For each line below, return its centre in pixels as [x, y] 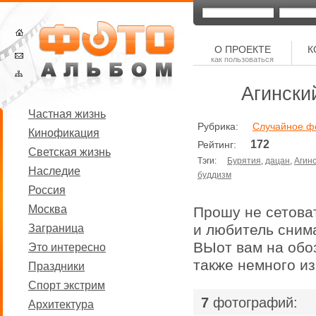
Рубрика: [225, 126]
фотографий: [253, 303]
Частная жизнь [67, 114]
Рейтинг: [224, 145]
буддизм [214, 175]
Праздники [56, 266]
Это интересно [67, 247]
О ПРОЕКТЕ [242, 49]
